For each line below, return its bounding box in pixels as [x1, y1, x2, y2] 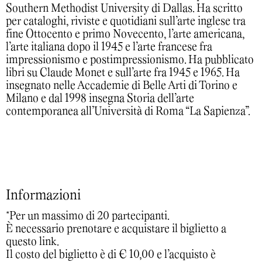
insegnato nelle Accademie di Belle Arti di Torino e [6, 80, 237, 91]
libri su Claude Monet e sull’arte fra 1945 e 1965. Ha [6, 67, 240, 78]
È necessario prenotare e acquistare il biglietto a [6, 223, 226, 235]
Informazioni [6, 189, 81, 202]
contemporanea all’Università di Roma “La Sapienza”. [6, 106, 250, 117]
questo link [6, 236, 57, 247]
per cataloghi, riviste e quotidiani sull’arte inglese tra [6, 16, 246, 27]
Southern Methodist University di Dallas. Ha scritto [6, 3, 243, 14]
